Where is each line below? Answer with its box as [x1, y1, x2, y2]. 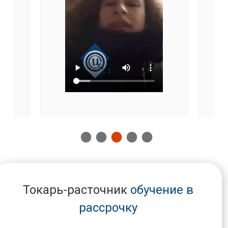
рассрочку [78, 200, 137, 215]
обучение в [127, 182, 193, 197]
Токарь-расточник [22, 182, 127, 197]
